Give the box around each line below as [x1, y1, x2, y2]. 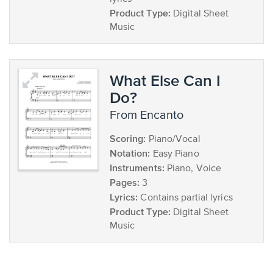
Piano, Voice [164, 164, 222, 174]
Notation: [109, 147, 151, 158]
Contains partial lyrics [138, 193, 233, 203]
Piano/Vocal [146, 135, 200, 144]
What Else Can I [109, 71, 221, 89]
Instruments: [109, 162, 165, 173]
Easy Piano [150, 149, 199, 159]
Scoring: [109, 133, 146, 144]
